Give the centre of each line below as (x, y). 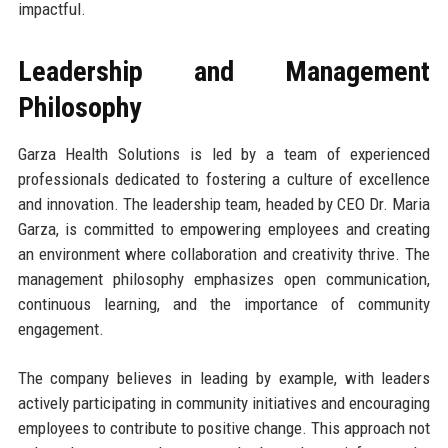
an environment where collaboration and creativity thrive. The (224, 254)
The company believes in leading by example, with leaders (224, 378)
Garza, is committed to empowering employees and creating (224, 229)
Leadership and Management (224, 72)
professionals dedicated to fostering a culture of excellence (224, 179)
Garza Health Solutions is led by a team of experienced (224, 154)
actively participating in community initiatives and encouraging (224, 403)
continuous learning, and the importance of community (224, 304)
